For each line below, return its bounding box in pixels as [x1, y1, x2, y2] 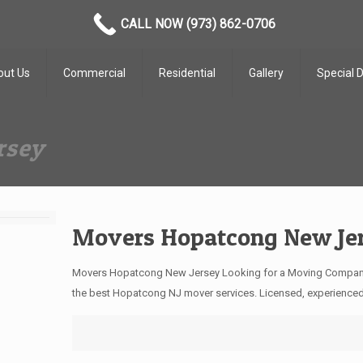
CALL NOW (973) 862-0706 [120, 16, 275, 32]
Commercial [63, 66, 126, 79]
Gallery [249, 66, 284, 79]
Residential [159, 66, 216, 79]
